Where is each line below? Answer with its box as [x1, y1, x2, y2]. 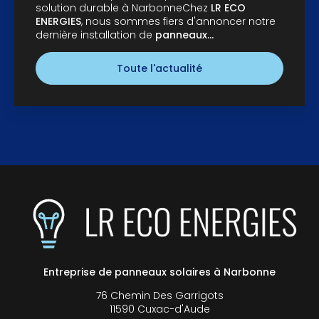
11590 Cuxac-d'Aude [109, 301, 210, 316]
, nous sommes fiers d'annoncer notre [81, 14, 276, 29]
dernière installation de [36, 28, 155, 43]
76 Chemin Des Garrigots [95, 288, 224, 303]
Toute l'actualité [117, 61, 202, 76]
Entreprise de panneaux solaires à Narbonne [43, 264, 276, 279]
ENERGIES [36, 14, 81, 29]
